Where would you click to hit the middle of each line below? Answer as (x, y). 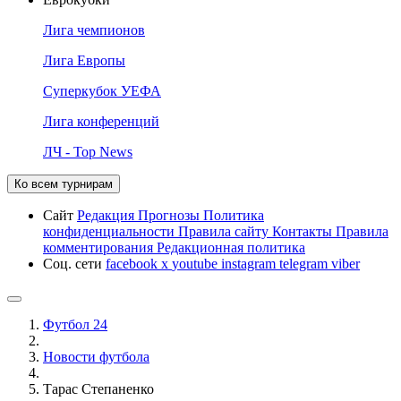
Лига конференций (101, 121)
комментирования (100, 247)
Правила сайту (225, 231)
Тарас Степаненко (98, 388)
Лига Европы (84, 60)
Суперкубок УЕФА (102, 90)
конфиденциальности (111, 231)
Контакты (304, 231)
